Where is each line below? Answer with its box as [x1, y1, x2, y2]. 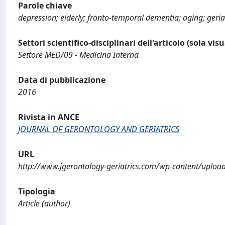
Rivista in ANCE [18, 111, 79, 123]
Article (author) [18, 198, 70, 209]
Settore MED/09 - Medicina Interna [18, 49, 139, 60]
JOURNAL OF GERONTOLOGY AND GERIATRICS [18, 124, 179, 135]
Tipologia [18, 186, 55, 197]
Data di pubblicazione [18, 74, 105, 85]
